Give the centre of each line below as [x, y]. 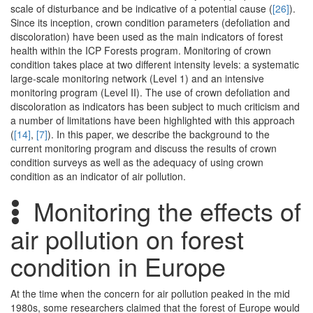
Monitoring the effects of [164, 211]
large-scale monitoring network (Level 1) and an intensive [137, 79]
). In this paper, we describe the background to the [159, 134]
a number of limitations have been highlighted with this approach [153, 121]
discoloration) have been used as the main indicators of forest [147, 37]
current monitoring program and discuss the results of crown [144, 148]
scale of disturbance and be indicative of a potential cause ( [141, 9]
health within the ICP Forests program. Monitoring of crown [141, 51]
